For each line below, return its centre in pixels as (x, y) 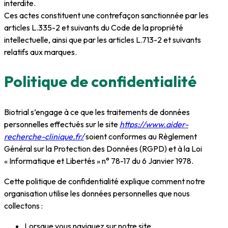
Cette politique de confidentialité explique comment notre (105, 181)
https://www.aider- (154, 124)
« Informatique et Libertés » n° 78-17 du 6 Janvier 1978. (99, 161)
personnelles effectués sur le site (62, 124)
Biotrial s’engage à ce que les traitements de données (97, 112)
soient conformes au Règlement (140, 137)
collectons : (23, 206)
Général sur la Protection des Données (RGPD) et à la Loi (103, 149)
